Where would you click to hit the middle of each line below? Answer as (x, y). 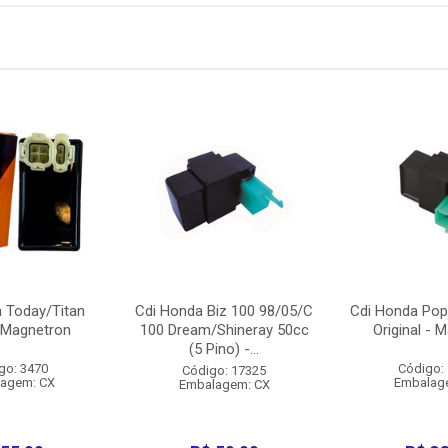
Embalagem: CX (224, 384)
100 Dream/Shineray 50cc (224, 330)
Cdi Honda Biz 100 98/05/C (224, 311)
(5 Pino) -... (224, 349)
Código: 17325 (224, 370)
